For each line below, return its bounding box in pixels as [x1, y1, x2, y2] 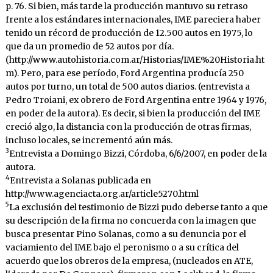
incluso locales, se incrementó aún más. [5, 134, 172, 146]
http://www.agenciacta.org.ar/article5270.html [5, 188, 199, 199]
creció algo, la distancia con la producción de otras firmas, [5, 121, 251, 132]
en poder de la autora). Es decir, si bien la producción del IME [5, 107, 260, 119]
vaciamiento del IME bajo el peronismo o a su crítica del [5, 241, 239, 253]
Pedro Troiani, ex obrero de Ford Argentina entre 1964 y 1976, [5, 94, 266, 105]
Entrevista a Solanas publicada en [9, 174, 151, 186]
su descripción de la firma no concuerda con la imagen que [5, 214, 256, 226]
